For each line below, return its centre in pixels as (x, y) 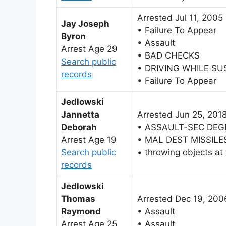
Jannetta (80, 114)
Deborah (79, 127)
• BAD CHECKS (168, 55)
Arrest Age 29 (89, 49)
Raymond (81, 211)
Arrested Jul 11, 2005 (180, 17)
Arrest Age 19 (89, 139)
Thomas (78, 199)
